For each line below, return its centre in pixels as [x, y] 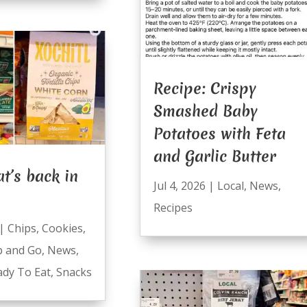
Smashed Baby [205, 111]
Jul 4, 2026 [179, 186]
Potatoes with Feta [219, 134]
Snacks [74, 272]
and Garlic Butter [214, 157]
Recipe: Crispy [205, 89]
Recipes [173, 208]
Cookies [62, 229]
